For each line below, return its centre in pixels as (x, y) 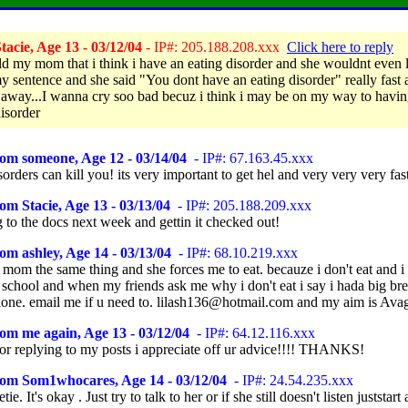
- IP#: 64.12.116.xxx (252, 333)
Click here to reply (340, 47)
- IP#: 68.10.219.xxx (235, 253)
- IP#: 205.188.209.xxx (241, 205)
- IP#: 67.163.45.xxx (250, 158)
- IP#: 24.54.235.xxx (290, 380)
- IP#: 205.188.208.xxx (214, 47)
